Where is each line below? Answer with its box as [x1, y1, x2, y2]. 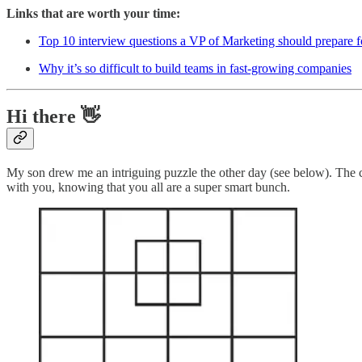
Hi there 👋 [6, 106, 100, 128]
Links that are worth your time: [6, 6, 180, 20]
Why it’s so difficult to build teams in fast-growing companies [39, 61, 351, 75]
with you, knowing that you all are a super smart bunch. [6, 180, 290, 195]
